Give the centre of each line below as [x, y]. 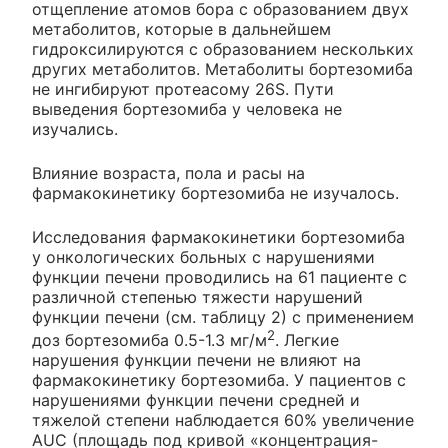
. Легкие [307, 340]
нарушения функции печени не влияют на [196, 360]
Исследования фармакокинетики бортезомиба [218, 237]
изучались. [75, 129]
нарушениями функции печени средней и [196, 400]
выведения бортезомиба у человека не [187, 109]
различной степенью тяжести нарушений [197, 297]
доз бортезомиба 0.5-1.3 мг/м [149, 340]
